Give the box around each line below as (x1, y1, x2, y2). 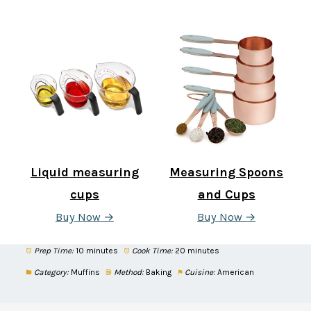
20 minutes (174, 245, 219, 255)
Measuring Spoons (169, 164, 284, 180)
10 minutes (75, 245, 118, 255)
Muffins (70, 267, 100, 277)
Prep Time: (33, 245, 74, 255)
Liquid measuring (30, 164, 139, 180)
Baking (145, 267, 171, 277)
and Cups (197, 186, 255, 202)
